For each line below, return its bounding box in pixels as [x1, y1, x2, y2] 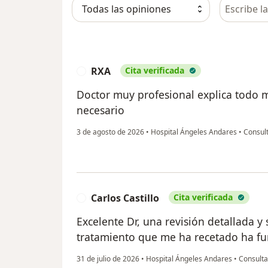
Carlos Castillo [91, 191, 159, 205]
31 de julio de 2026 [77, 253, 139, 264]
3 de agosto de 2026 [77, 126, 144, 137]
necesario [77, 102, 124, 117]
